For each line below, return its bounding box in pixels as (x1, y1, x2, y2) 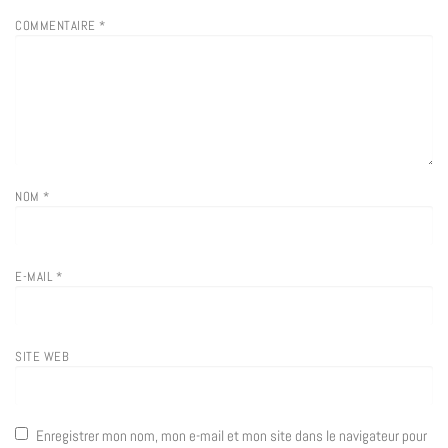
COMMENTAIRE (15, 17, 99, 34)
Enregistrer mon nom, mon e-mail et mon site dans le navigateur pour (36, 426, 427, 446)
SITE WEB (15, 349, 69, 366)
